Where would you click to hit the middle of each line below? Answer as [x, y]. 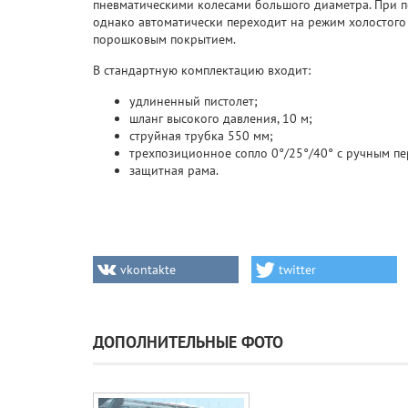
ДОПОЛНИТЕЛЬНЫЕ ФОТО [188, 342]
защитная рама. [174, 171]
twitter [297, 270]
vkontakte [148, 270]
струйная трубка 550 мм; [201, 136]
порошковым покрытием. [164, 40]
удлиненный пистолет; [194, 102]
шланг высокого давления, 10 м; [221, 119]
